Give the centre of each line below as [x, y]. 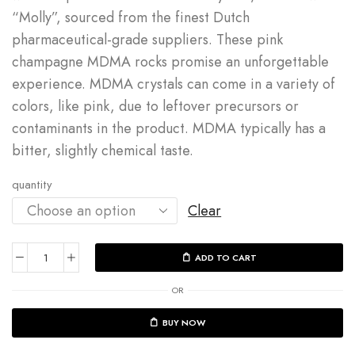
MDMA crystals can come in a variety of [212, 84]
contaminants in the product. [100, 129]
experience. [51, 84]
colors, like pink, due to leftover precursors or [155, 107]
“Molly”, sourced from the [94, 18]
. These [233, 40]
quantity [32, 185]
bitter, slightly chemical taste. [105, 151]
